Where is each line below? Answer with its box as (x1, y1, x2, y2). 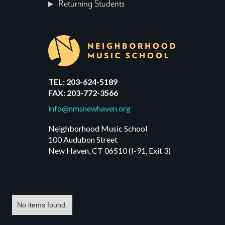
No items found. (17, 200, 67, 209)
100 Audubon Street (48, 134, 118, 144)
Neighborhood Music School (48, 123, 147, 133)
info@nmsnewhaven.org (48, 103, 131, 113)
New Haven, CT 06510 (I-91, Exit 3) (48, 145, 171, 155)
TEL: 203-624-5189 (48, 76, 118, 86)
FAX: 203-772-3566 (48, 87, 118, 97)
